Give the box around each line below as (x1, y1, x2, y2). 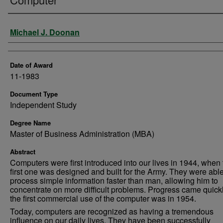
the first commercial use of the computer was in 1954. (10, 193, 196, 204)
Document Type (10, 89, 58, 99)
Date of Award (10, 60, 53, 70)
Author (8, 18, 48, 41)
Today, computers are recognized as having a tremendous (10, 206, 214, 217)
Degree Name (10, 118, 51, 127)
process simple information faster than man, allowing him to (10, 175, 218, 186)
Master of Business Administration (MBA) (10, 128, 154, 139)
